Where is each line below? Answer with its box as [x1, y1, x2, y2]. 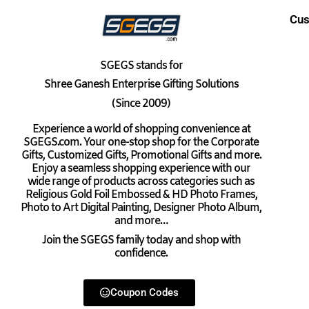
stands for [133, 58, 183, 73]
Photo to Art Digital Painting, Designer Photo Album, [21, 201, 262, 216]
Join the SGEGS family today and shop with [41, 232, 241, 248]
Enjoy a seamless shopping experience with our [32, 161, 251, 177]
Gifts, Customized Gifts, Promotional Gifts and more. [21, 148, 261, 163]
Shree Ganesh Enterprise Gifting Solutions [43, 77, 239, 92]
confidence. [114, 246, 168, 261]
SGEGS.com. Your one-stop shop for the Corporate [23, 135, 259, 150]
